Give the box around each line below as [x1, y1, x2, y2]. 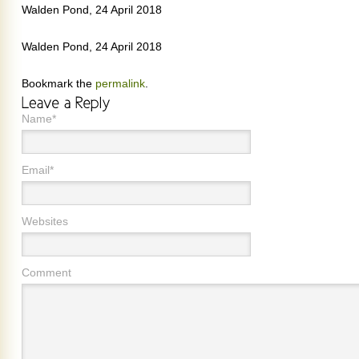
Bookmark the [22, 77, 95, 90]
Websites [22, 215, 68, 228]
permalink [95, 77, 145, 90]
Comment [22, 266, 71, 279]
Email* [22, 163, 54, 176]
